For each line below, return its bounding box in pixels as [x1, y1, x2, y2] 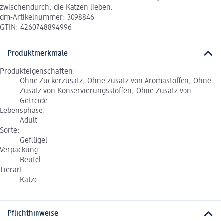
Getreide [20, 97, 48, 105]
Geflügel [20, 136, 47, 145]
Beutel [20, 156, 41, 164]
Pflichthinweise [7, 210, 58, 218]
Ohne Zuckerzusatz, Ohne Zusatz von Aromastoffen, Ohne [20, 77, 211, 85]
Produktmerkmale [7, 49, 68, 58]
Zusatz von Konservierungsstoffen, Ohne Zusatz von [20, 87, 191, 95]
